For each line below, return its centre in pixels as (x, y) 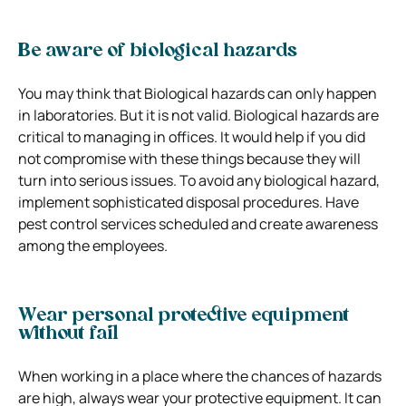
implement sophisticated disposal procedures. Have (188, 202)
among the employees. (93, 245)
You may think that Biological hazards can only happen (198, 93)
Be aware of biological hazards (158, 51)
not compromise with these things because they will (189, 158)
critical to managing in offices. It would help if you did (192, 136)
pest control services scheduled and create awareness (198, 223)
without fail (68, 334)
